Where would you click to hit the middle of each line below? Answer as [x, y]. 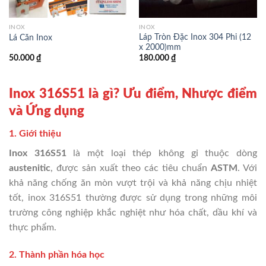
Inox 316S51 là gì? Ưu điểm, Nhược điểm [133, 94]
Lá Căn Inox [30, 38]
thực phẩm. [33, 228]
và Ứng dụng [47, 111]
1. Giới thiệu [35, 134]
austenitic [30, 168]
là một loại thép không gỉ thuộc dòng [162, 153]
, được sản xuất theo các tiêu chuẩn [131, 168]
